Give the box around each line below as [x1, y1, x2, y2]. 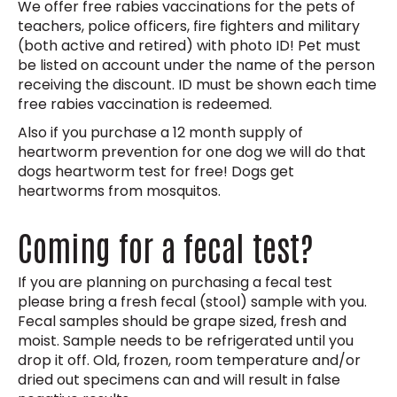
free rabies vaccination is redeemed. [18, 94, 272, 115]
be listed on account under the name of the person [18, 55, 375, 76]
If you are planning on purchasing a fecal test [18, 272, 332, 293]
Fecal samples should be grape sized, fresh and [18, 311, 346, 332]
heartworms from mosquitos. [18, 181, 221, 202]
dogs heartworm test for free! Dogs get [18, 161, 294, 183]
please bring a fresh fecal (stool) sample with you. [18, 292, 367, 313]
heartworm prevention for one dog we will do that [18, 142, 366, 163]
